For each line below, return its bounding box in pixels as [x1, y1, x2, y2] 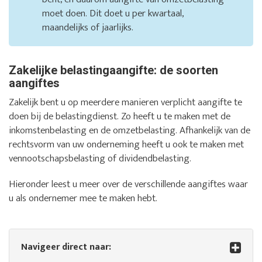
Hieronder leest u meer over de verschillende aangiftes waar [9, 176, 248, 193]
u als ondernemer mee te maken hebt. [9, 190, 157, 207]
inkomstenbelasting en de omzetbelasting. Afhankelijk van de [9, 122, 250, 139]
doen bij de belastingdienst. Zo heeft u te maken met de [9, 108, 230, 125]
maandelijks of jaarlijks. [42, 19, 133, 36]
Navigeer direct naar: [21, 239, 111, 256]
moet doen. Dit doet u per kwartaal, [42, 5, 184, 22]
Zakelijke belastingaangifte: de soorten [9, 63, 218, 78]
